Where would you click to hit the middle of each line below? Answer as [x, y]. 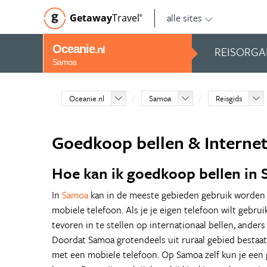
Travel [126, 18]
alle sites [184, 18]
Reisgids [229, 98]
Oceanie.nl [87, 98]
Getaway [91, 18]
